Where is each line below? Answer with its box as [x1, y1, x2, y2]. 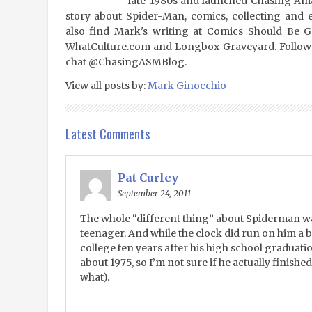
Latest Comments [65, 125, 150, 143]
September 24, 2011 [117, 188, 191, 198]
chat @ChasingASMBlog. [65, 56, 187, 68]
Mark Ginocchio [147, 79, 226, 92]
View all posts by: [65, 79, 148, 92]
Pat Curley [117, 171, 178, 185]
